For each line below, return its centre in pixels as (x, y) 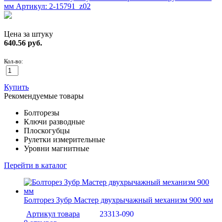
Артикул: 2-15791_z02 (53, 6)
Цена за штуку (28, 34)
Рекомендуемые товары (44, 96)
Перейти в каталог (35, 166)
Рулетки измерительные (64, 140)
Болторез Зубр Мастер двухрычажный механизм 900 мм (118, 200)
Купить (16, 87)
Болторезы (42, 113)
